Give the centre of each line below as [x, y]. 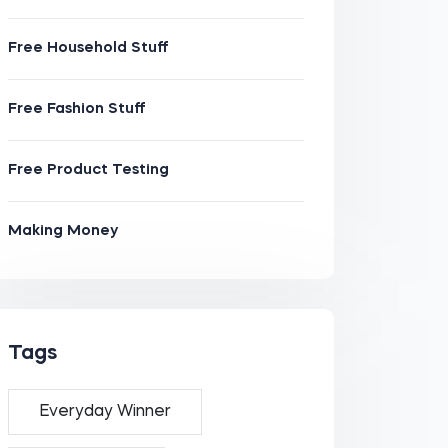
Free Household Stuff [88, 48]
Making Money [62, 231]
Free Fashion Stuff [76, 109]
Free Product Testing [88, 170]
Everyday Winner [104, 412]
